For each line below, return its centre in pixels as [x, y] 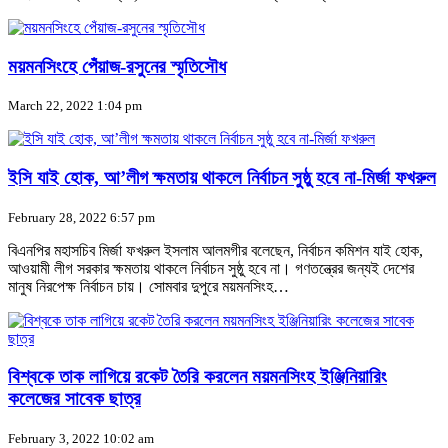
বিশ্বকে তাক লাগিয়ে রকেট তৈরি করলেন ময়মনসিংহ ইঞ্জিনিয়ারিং [197, 377]
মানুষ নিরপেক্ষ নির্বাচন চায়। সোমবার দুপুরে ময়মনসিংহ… [148, 286]
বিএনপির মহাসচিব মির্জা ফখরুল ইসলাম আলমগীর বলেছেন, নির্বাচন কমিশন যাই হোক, [215, 250]
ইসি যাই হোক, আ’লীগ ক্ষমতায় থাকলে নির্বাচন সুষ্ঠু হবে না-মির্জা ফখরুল [222, 178]
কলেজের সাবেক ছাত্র [74, 399]
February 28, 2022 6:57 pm [81, 217]
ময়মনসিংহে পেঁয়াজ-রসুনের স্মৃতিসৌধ [117, 66]
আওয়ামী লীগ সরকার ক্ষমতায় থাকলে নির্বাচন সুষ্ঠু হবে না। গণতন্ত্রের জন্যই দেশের [211, 268]
